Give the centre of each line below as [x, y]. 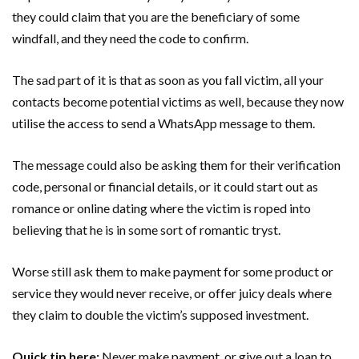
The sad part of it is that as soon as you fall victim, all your [168, 79]
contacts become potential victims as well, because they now [178, 101]
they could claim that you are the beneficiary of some [156, 16]
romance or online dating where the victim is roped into [161, 208]
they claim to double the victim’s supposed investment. [160, 314]
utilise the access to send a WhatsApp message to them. [163, 123]
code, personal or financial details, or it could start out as [165, 186]
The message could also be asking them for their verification [176, 164]
